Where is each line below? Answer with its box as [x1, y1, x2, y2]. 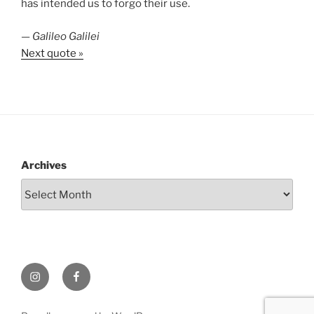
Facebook [70, 264, 123, 278]
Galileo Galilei [32, 29, 100, 43]
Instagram [29, 264, 83, 278]
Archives [21, 158, 67, 172]
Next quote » [21, 46, 83, 60]
